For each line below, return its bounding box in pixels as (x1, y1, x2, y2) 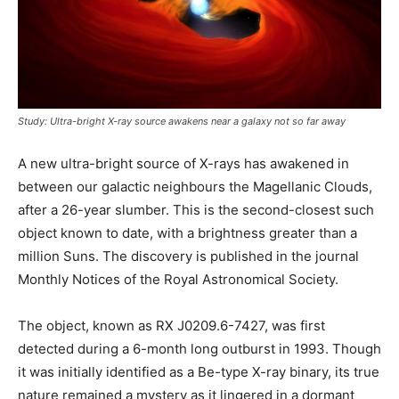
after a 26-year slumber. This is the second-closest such (18, 200, 374, 218)
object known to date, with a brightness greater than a (18, 224, 357, 241)
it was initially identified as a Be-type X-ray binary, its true (18, 362, 379, 380)
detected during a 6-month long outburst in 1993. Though (18, 339, 381, 357)
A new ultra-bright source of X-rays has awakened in (18, 154, 349, 172)
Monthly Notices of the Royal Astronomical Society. (18, 270, 338, 288)
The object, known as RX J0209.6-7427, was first (18, 316, 325, 334)
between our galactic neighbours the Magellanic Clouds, (18, 177, 372, 195)
